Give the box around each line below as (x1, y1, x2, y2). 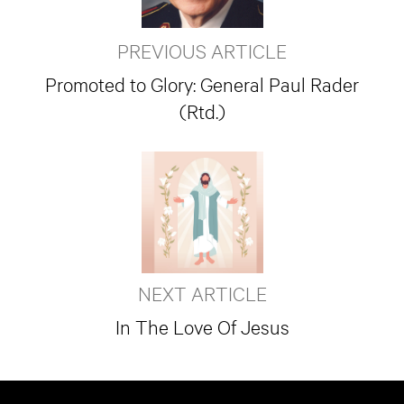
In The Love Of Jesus (115, 313, 289, 338)
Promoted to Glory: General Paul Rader (45, 70, 359, 96)
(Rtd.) (179, 97, 225, 123)
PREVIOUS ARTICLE (117, 37, 287, 62)
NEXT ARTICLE (137, 280, 267, 305)
